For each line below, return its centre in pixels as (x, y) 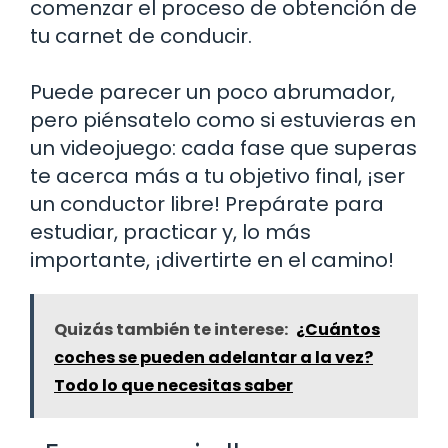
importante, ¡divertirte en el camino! (212, 259)
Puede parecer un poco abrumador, (212, 91)
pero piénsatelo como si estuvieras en (223, 119)
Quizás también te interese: (171, 329)
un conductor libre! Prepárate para (207, 203)
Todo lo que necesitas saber (173, 385)
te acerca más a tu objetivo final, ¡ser (217, 175)
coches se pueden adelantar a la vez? (213, 357)
